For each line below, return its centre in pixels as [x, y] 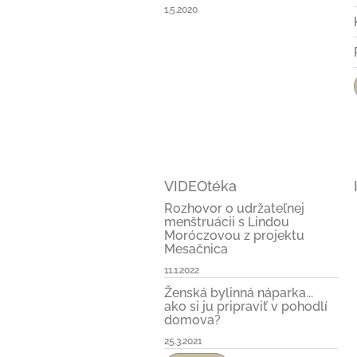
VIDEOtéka [200, 186]
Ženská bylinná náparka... [239, 292]
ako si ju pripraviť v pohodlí [246, 306]
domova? [192, 320]
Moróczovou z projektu [234, 235]
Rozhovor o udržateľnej [234, 208]
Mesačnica [196, 249]
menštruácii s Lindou [227, 222]
